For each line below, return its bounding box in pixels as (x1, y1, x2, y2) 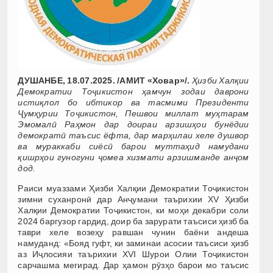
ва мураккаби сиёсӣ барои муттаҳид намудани (18, 141, 249, 151)
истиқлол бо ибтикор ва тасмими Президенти (18, 97, 249, 107)
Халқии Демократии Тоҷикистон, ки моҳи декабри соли (18, 205, 249, 215)
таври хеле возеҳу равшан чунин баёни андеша (18, 227, 249, 237)
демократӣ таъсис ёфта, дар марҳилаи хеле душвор (18, 130, 249, 140)
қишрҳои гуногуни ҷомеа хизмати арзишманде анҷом (18, 152, 249, 162)
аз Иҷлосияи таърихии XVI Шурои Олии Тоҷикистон (18, 249, 249, 259)
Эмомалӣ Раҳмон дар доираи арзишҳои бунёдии (18, 119, 249, 129)
